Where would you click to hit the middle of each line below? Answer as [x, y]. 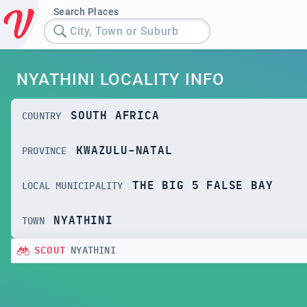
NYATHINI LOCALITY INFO [121, 79]
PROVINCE [45, 151]
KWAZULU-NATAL [124, 151]
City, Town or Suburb [124, 31]
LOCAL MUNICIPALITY [73, 186]
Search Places [86, 12]
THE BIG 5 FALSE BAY [203, 186]
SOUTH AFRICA [115, 116]
